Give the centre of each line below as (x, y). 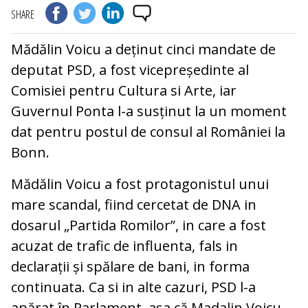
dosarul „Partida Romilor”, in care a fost (139, 225)
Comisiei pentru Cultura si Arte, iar (124, 91)
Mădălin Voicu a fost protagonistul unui (140, 184)
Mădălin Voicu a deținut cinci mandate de (143, 49)
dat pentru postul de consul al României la (148, 132)
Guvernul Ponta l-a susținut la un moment (149, 111)
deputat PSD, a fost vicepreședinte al (130, 70)
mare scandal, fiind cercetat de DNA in (134, 205)
